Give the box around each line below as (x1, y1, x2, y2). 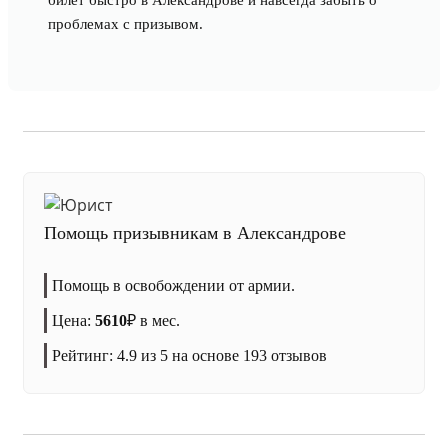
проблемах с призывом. (48, 16, 203, 32)
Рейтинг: (52, 347, 117, 364)
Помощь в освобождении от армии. (52, 277, 295, 294)
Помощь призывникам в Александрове (44, 223, 346, 243)
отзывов (267, 347, 327, 364)
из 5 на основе (137, 347, 243, 364)
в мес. (136, 312, 180, 329)
